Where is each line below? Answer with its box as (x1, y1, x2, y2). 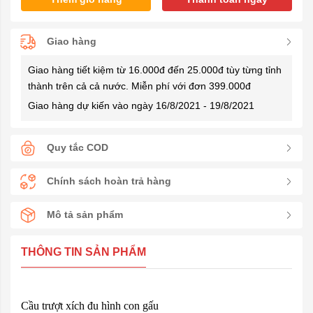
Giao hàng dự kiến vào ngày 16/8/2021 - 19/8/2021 (28, 99, 254, 111)
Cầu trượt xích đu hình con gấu (21, 299, 159, 312)
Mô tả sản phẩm (47, 209, 123, 221)
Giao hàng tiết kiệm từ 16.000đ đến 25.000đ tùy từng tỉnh (28, 64, 282, 75)
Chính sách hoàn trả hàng (47, 175, 171, 187)
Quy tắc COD (47, 142, 108, 154)
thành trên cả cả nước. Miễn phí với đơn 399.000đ (28, 80, 251, 92)
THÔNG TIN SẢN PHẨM (21, 245, 146, 258)
